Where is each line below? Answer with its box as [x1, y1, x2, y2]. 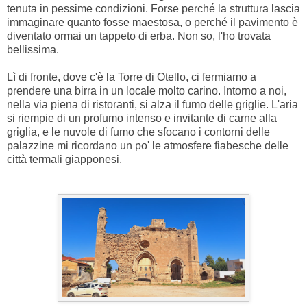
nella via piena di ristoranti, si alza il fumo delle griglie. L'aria [7, 98, 298, 110]
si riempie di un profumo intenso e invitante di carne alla [7, 112, 277, 124]
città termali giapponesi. [7, 153, 122, 165]
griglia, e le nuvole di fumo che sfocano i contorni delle [7, 125, 270, 138]
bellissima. [7, 43, 62, 56]
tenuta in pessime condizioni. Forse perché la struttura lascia [7, 2, 300, 14]
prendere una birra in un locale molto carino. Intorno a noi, [7, 84, 286, 97]
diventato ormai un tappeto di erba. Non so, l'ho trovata [7, 29, 271, 42]
